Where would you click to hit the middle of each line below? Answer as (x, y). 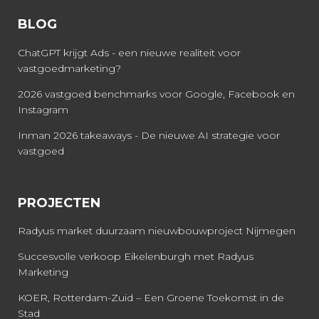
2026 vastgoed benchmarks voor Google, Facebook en (156, 94)
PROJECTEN (59, 203)
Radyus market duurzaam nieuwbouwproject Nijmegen (157, 230)
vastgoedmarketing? (69, 68)
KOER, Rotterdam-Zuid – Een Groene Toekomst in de (151, 297)
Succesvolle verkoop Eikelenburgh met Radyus (136, 256)
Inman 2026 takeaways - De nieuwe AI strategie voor (149, 135)
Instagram (43, 109)
